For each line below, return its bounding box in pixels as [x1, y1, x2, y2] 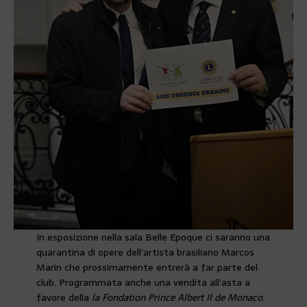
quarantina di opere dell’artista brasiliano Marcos [36, 245, 254, 260]
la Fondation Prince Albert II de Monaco [91, 290, 262, 306]
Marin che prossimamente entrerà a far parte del [36, 260, 258, 275]
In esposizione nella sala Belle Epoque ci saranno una [36, 230, 270, 245]
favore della [36, 290, 92, 306]
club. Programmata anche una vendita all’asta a [36, 275, 250, 291]
